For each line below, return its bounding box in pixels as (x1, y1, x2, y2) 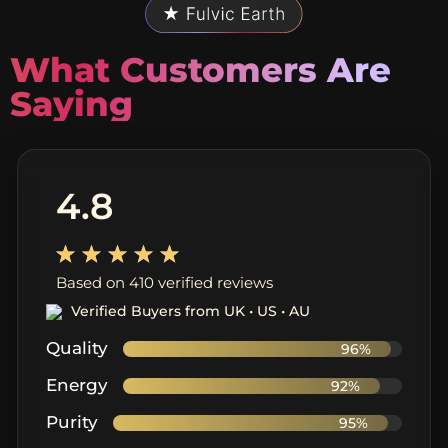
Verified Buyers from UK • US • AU (71, 301, 310, 320)
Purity (46, 412, 98, 432)
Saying (10, 82, 133, 125)
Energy (46, 375, 108, 395)
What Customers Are (10, 48, 391, 91)
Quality (46, 338, 108, 358)
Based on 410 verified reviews (56, 272, 273, 292)
